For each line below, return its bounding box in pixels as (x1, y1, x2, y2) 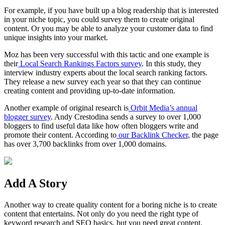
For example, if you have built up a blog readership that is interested (4, 6, 218, 15)
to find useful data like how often (31, 122, 140, 131)
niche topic (29, 15, 63, 24)
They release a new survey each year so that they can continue (4, 77, 201, 86)
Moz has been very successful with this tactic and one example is (4, 50, 209, 59)
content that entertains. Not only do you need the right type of (4, 209, 198, 218)
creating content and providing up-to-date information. (4, 86, 175, 95)
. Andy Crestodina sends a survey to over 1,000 (51, 113, 201, 122)
